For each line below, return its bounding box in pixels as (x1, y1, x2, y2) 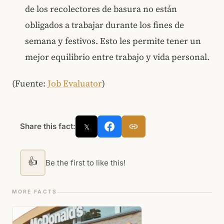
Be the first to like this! (45, 157, 125, 167)
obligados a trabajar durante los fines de (25, 19, 184, 31)
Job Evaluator (47, 77, 102, 90)
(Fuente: (12, 77, 47, 90)
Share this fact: (20, 121, 75, 131)
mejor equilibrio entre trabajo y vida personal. (25, 51, 210, 63)
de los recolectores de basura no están (25, 3, 177, 15)
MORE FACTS (12, 188, 57, 195)
